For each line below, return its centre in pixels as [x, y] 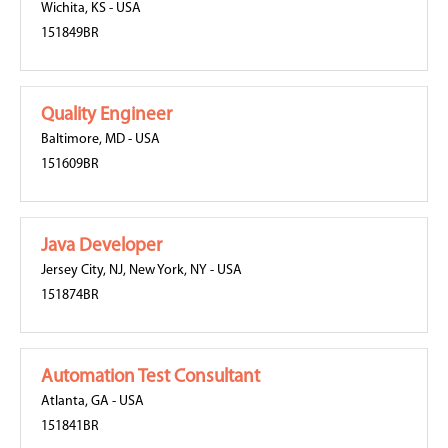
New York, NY [168, 270]
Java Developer [101, 246]
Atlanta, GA [75, 401]
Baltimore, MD [83, 139]
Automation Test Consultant [150, 377]
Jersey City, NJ [82, 270]
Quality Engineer [106, 115]
